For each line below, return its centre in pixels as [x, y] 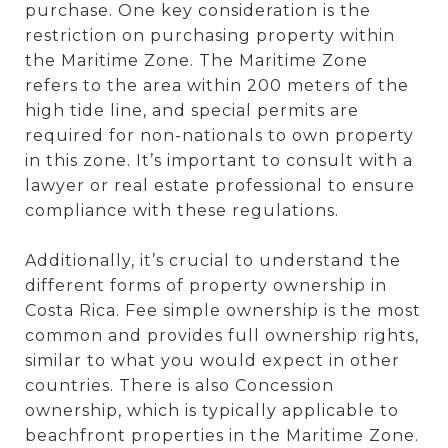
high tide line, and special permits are [192, 110]
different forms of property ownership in [206, 285]
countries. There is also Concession [179, 385]
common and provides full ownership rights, [222, 335]
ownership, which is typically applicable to [212, 410]
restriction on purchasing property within [210, 35]
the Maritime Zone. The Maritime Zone [196, 60]
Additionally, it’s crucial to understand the [213, 260]
